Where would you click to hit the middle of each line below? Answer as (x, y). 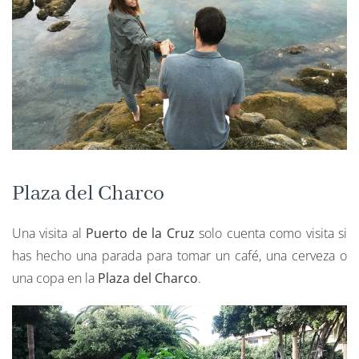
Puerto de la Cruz (140, 234)
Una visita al (49, 234)
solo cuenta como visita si (271, 234)
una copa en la (55, 278)
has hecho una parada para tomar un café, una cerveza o (179, 256)
